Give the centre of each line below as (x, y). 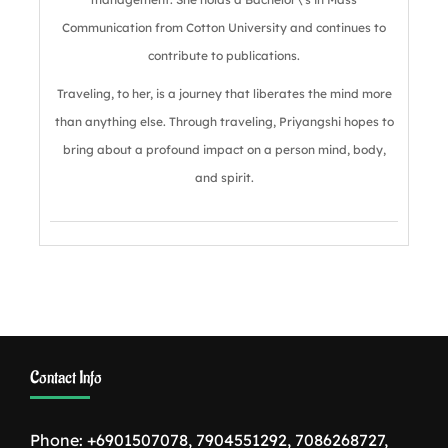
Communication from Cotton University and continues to (224, 27)
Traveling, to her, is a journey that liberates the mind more (224, 93)
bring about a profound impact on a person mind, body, (224, 149)
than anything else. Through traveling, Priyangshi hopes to (224, 121)
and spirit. (224, 177)
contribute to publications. (224, 55)
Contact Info (66, 377)
